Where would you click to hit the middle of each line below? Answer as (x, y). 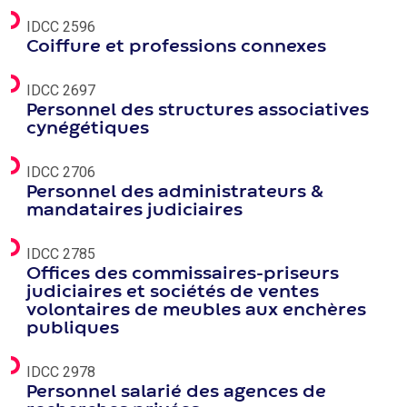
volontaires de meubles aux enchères (196, 310)
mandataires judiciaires (134, 210)
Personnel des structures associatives (198, 110)
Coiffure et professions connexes (176, 47)
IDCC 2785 (61, 254)
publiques (73, 328)
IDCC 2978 (61, 372)
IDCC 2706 (61, 172)
